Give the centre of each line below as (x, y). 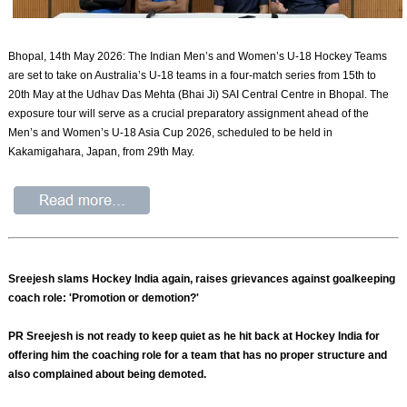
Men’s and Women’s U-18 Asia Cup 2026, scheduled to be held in (171, 133)
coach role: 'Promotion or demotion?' (104, 298)
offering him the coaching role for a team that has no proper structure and (198, 355)
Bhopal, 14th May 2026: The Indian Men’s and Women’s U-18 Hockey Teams (198, 57)
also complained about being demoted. (108, 374)
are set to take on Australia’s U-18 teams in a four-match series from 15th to (193, 76)
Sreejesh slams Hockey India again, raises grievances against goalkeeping (202, 278)
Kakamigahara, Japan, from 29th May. (102, 152)
